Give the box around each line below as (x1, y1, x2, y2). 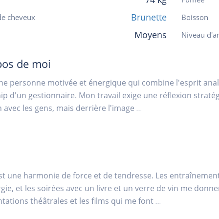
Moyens (134, 29, 167, 41)
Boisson (181, 12, 208, 22)
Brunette (131, 11, 167, 23)
